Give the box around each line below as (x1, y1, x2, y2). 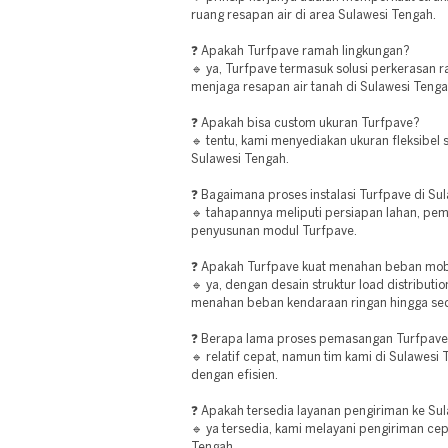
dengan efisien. (191, 370, 278, 381)
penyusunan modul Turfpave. (191, 226, 357, 237)
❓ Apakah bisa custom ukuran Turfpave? (191, 118, 420, 129)
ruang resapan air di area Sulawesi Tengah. (191, 10, 436, 21)
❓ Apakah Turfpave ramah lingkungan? (191, 46, 410, 57)
